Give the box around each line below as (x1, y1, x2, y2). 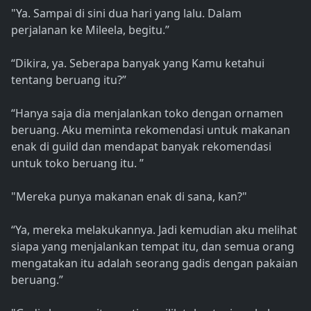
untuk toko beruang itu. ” (11, 155, 144, 171)
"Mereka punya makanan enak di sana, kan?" (11, 189, 247, 205)
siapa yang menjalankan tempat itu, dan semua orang (11, 239, 294, 255)
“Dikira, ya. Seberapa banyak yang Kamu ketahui (11, 56, 264, 72)
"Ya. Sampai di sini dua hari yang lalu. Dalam (11, 6, 242, 22)
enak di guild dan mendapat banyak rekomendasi (11, 139, 271, 155)
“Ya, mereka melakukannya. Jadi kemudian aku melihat (11, 222, 297, 238)
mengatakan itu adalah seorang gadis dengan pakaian (11, 255, 298, 271)
